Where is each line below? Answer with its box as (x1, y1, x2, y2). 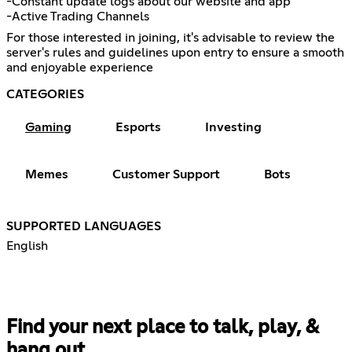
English (6, 240, 48, 253)
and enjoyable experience (6, 61, 153, 75)
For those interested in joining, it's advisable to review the (6, 31, 335, 45)
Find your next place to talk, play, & (6, 318, 318, 338)
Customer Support (112, 168, 220, 181)
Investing (205, 121, 262, 134)
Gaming (25, 121, 71, 134)
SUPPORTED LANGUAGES (6, 220, 161, 233)
